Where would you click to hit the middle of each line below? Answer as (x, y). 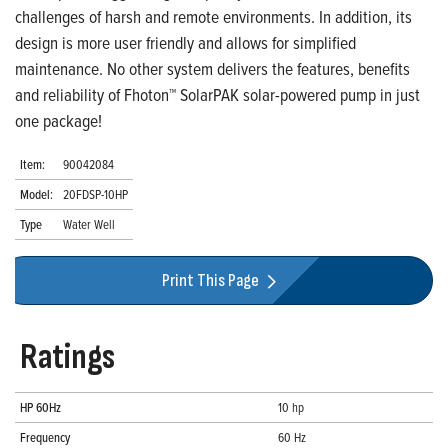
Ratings (67, 358)
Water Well (89, 224)
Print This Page (212, 281)
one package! (58, 120)
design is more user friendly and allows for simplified (185, 42)
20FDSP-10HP (95, 194)
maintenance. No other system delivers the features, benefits (212, 68)
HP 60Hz (40, 407)
